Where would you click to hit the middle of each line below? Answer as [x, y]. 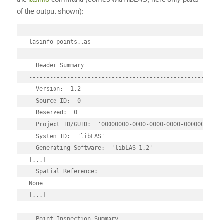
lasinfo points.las [60, 41]
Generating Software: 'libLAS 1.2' [91, 148]
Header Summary [56, 65]
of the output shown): [50, 11]
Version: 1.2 [55, 89]
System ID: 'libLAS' [67, 136]
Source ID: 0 [55, 100]
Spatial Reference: [63, 171]
